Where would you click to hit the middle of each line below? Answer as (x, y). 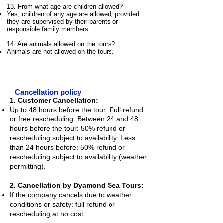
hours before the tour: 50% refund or (68, 128)
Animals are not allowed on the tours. (60, 52)
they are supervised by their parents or (62, 22)
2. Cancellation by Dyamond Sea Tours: (77, 185)
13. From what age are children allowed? (65, 7)
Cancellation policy (48, 92)
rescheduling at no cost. (48, 214)
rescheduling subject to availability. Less (73, 138)
